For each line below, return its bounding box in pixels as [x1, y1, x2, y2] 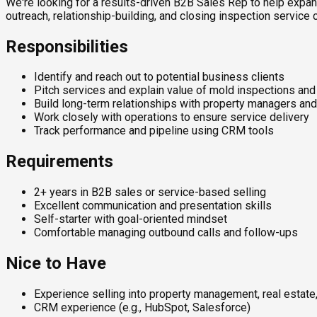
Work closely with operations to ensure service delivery [34, 110, 309, 125]
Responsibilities [6, 36, 128, 57]
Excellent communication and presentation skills [34, 199, 272, 213]
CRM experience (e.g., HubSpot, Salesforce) [34, 301, 250, 315]
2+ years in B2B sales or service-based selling [34, 185, 266, 200]
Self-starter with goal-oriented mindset [34, 212, 227, 226]
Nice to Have [6, 253, 106, 274]
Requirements [6, 151, 113, 172]
